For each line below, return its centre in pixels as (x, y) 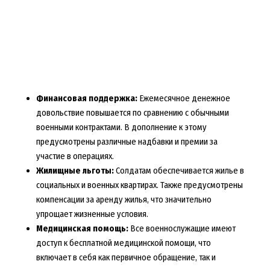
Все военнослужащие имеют (182, 228)
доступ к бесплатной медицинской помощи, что (123, 243)
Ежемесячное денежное (184, 98)
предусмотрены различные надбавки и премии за (127, 141)
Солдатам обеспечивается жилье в (179, 170)
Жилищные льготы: (75, 170)
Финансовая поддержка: (86, 98)
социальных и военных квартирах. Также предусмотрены (139, 185)
